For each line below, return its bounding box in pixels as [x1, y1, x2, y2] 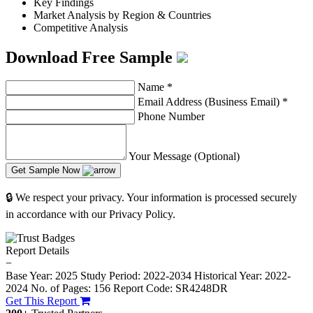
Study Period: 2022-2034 [80, 270, 191, 282]
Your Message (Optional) [129, 150, 240, 163]
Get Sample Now [11, 165, 82, 176]
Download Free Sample [6, 48, 177, 66]
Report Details [6, 245, 69, 257]
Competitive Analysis [34, 21, 128, 34]
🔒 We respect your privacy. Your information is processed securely [6, 191, 297, 204]
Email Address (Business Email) [138, 96, 282, 108]
